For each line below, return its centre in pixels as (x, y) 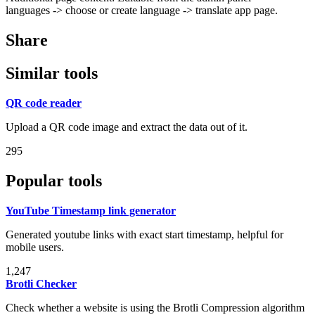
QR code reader (44, 103)
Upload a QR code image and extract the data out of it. (127, 127)
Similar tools (52, 73)
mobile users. (35, 247)
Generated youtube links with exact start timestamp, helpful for (144, 234)
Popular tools (54, 180)
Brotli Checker (41, 283)
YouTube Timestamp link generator (91, 210)
